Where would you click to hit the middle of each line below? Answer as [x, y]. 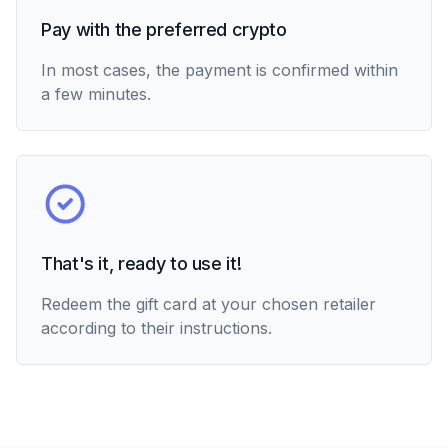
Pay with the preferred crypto [164, 29]
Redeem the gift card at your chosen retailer [208, 304]
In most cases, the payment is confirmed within [219, 70]
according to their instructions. [156, 328]
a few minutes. [96, 94]
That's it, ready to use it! [141, 263]
